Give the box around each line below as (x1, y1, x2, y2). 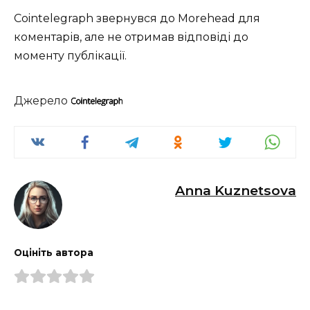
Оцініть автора (14, 246, 93, 258)
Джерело (14, 93, 71, 107)
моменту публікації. (14, 48, 127, 62)
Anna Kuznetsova (175, 181, 296, 199)
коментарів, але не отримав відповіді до (14, 30, 248, 44)
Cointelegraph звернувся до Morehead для (14, 11, 260, 25)
